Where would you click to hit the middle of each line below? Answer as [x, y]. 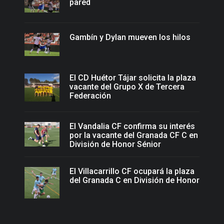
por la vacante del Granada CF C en [134, 135]
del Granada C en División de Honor [134, 180]
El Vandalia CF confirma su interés [132, 126]
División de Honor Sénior [115, 144]
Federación [90, 96]
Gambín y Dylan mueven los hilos [130, 37]
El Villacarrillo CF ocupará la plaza [132, 171]
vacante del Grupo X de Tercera [127, 87]
